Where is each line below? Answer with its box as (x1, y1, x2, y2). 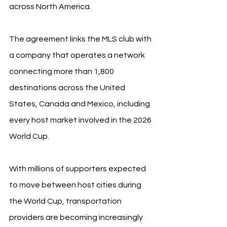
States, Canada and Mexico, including (9, 99, 152, 108)
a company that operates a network (9, 51, 146, 59)
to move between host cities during (9, 180, 143, 189)
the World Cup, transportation (9, 197, 123, 205)
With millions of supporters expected (9, 164, 147, 173)
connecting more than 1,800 (9, 67, 116, 75)
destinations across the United (9, 83, 127, 92)
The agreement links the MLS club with (9, 34, 153, 43)
